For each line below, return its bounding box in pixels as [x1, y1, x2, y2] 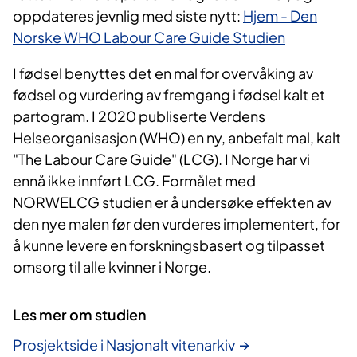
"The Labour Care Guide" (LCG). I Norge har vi [13, 150, 310, 169]
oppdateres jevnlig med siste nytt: [13, 6, 243, 25]
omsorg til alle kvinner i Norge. [13, 257, 211, 277]
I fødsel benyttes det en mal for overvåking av [13, 64, 313, 83]
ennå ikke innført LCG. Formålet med [13, 171, 256, 190]
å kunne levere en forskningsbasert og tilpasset [13, 236, 325, 255]
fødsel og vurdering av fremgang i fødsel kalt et [13, 85, 325, 104]
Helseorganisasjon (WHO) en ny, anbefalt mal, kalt [13, 128, 341, 147]
